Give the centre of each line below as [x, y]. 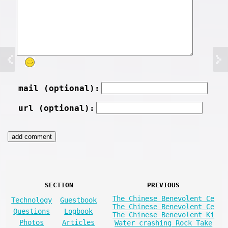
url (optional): [56, 108]
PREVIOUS [164, 185]
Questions [32, 211]
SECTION [59, 185]
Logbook [79, 211]
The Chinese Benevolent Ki [164, 215]
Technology [32, 200]
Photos [32, 223]
